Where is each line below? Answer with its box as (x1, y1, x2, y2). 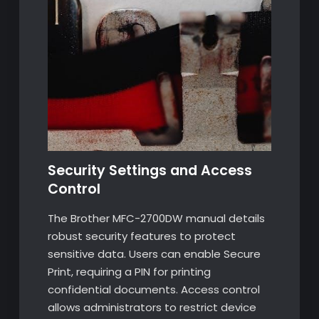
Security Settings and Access (47, 161, 252, 181)
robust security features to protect (47, 229, 236, 244)
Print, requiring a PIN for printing (47, 264, 211, 280)
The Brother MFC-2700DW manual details (47, 211, 265, 226)
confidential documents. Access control (47, 282, 260, 298)
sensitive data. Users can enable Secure (47, 246, 261, 262)
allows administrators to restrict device (47, 300, 256, 315)
